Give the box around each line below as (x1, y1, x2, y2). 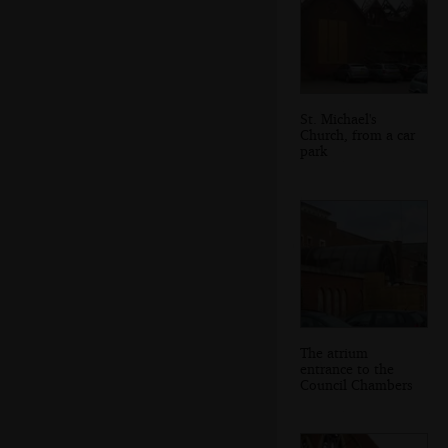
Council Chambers (300, 375, 413, 393)
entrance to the (300, 359, 394, 377)
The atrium (300, 343, 368, 361)
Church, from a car (300, 126, 415, 144)
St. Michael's (300, 110, 377, 128)
